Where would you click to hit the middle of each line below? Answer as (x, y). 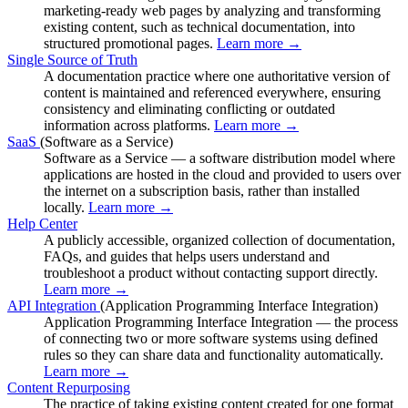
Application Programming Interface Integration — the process (221, 322)
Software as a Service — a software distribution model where (219, 158)
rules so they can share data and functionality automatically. (214, 355)
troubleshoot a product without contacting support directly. (211, 273)
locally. (66, 208)
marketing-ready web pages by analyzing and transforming (212, 11)
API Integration (52, 306)
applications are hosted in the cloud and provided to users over (222, 175)
